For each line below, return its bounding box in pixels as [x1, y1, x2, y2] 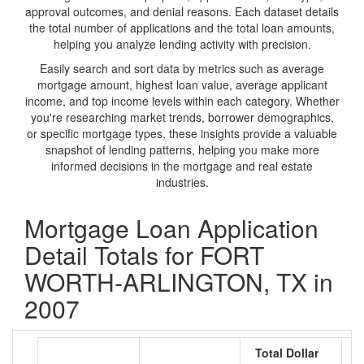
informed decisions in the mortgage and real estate [51, 158, 313, 174]
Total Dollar [255, 344, 318, 361]
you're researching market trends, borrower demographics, [30, 109, 334, 125]
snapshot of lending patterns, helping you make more [45, 141, 319, 158]
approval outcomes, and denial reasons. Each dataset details [25, 3, 339, 19]
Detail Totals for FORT [24, 237, 264, 272]
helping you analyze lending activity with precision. [53, 36, 311, 52]
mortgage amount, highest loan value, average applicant [37, 76, 327, 93]
